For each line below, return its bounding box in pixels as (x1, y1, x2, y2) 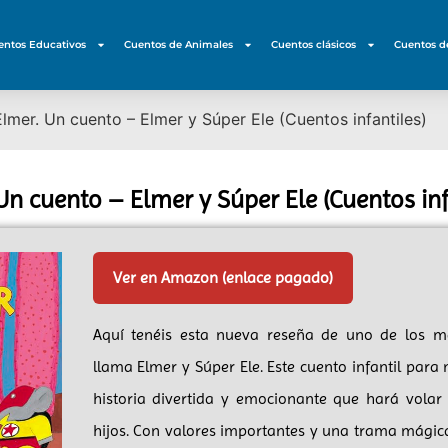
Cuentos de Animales (124, 38, 234, 51)
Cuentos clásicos (271, 38, 357, 51)
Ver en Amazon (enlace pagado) (112, 268, 333, 288)
